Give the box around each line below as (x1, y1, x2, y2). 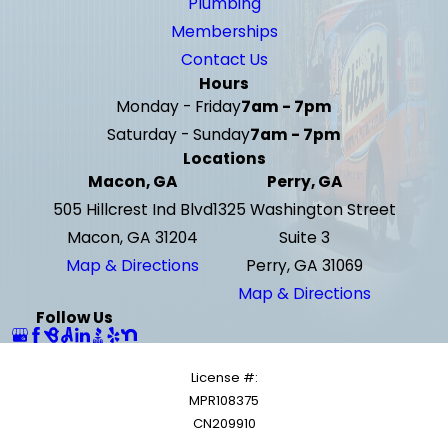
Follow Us (36, 307, 114, 329)
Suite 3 (278, 227, 330, 249)
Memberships (170, 21, 278, 43)
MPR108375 (189, 391, 259, 410)
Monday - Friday (116, 96, 241, 118)
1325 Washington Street (212, 199, 396, 221)
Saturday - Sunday (107, 124, 250, 146)
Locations (182, 148, 266, 170)
